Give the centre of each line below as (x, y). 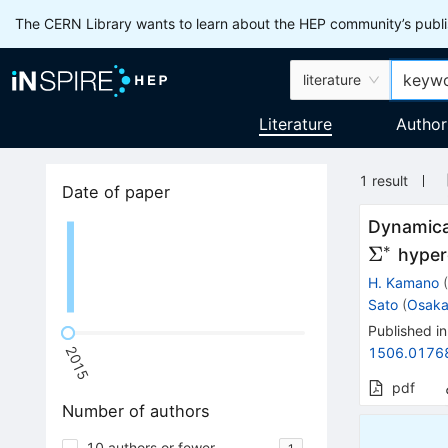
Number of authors (135, 411)
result (390, 180)
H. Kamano (404, 283)
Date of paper (115, 192)
